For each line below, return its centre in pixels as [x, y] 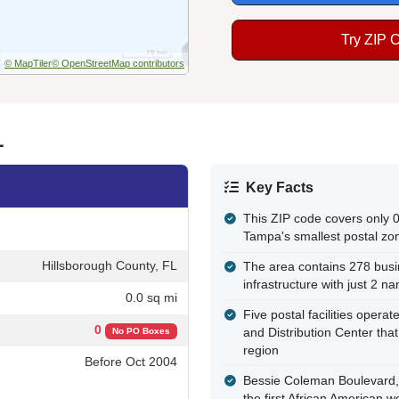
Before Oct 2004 [131, 362]
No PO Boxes [141, 330]
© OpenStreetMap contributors [118, 63]
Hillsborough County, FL [110, 265]
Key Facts [280, 187]
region [261, 350]
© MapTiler [28, 63]
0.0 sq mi [151, 297]
